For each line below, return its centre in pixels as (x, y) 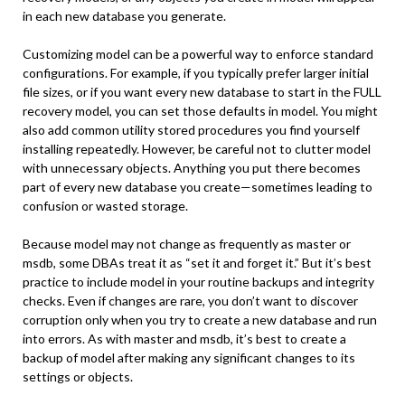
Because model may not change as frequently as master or (187, 244)
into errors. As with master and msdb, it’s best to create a (184, 339)
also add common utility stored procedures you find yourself (191, 130)
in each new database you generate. (124, 16)
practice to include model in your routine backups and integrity (198, 282)
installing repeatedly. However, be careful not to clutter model (197, 149)
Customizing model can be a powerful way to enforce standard (198, 54)
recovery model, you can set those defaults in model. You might (200, 111)
